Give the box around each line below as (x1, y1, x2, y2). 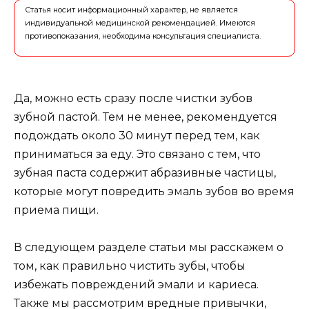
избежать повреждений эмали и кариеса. (14, 278, 259, 292)
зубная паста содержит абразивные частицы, (14, 166, 276, 180)
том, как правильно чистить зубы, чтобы (14, 259, 246, 273)
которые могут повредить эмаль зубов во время (14, 185, 295, 199)
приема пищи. (14, 203, 99, 217)
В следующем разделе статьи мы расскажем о (14, 241, 283, 255)
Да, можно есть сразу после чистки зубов (14, 92, 252, 106)
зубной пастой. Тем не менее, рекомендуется (14, 110, 277, 124)
